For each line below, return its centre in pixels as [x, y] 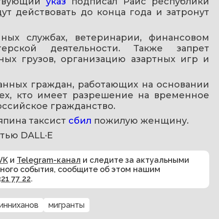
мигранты [66, 205]
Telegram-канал [49, 160]
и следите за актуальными [135, 160]
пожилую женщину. [141, 120]
